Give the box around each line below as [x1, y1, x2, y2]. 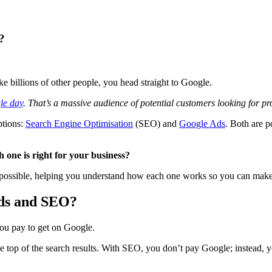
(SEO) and [133, 118, 179, 129]
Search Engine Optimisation [25, 118, 133, 129]
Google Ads [179, 118, 225, 129]
